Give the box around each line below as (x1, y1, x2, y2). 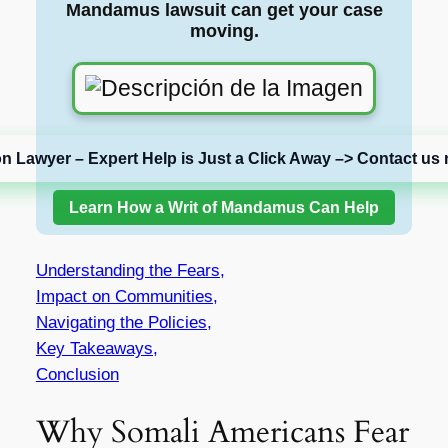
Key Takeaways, (35, 338, 158, 358)
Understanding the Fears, (35, 260, 225, 280)
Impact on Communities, (35, 286, 218, 306)
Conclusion (35, 364, 119, 384)
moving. (189, 20, 259, 41)
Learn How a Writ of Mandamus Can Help (69, 198, 379, 216)
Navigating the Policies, (35, 312, 212, 332)
